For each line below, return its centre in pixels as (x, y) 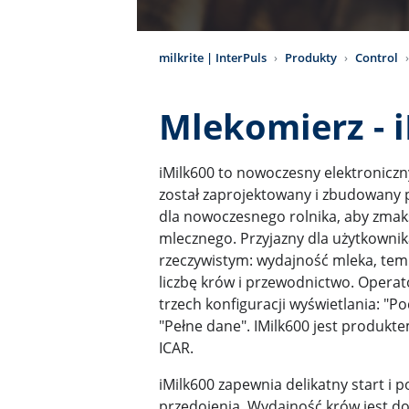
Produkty (311, 57)
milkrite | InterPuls (213, 57)
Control (377, 57)
